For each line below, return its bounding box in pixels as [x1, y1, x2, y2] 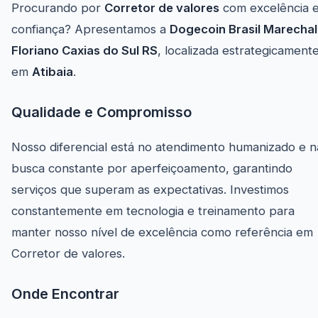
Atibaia [32, 65, 73, 79]
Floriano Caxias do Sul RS [11, 43, 158, 58]
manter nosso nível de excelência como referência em [11, 225, 313, 240]
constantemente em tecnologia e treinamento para [11, 204, 295, 219]
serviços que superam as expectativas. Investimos [11, 182, 289, 197]
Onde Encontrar [11, 285, 119, 303]
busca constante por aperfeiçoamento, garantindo [11, 161, 292, 176]
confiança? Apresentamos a [11, 22, 170, 37]
